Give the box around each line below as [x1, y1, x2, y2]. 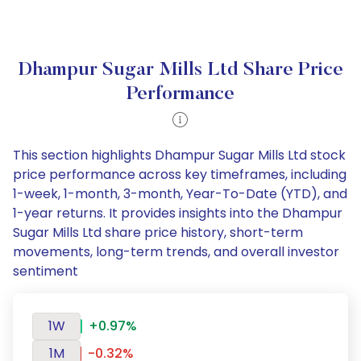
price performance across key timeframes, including [13, 165, 346, 184]
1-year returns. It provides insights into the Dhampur [13, 204, 342, 222]
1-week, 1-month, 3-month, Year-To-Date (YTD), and [13, 185, 347, 203]
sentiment [13, 262, 78, 280]
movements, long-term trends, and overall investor [13, 243, 339, 261]
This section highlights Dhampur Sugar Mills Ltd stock [13, 146, 346, 164]
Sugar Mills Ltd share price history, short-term [13, 223, 303, 242]
